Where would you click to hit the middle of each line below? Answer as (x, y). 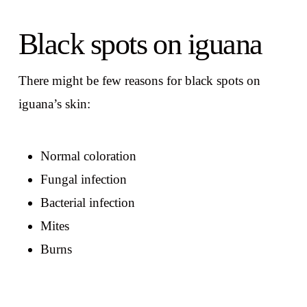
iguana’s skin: (54, 104)
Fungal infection (83, 179)
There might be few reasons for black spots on (139, 81)
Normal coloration (88, 156)
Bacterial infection (87, 202)
